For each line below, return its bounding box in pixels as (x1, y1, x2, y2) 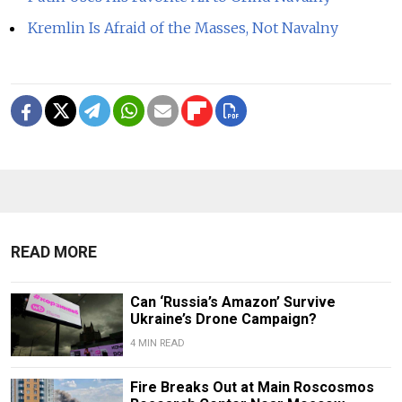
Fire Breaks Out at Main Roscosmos (129, 379, 374, 397)
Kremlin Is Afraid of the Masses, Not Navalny (28, 18, 339, 37)
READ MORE (11, 242, 97, 261)
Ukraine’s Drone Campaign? (129, 310, 317, 328)
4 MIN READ (129, 336, 185, 349)
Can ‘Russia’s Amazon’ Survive (129, 293, 336, 310)
